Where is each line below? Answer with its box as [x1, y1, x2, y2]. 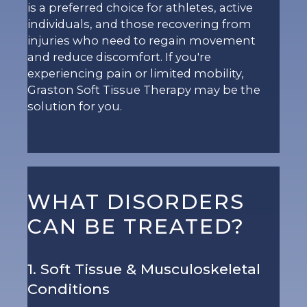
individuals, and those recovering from [27, 17, 251, 32]
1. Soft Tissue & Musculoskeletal [27, 260, 260, 278]
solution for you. [27, 99, 122, 114]
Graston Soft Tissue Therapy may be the [27, 83, 260, 97]
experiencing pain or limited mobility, [27, 66, 244, 81]
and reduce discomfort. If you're [27, 50, 211, 64]
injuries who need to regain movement [27, 34, 256, 48]
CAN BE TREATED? [27, 213, 245, 239]
